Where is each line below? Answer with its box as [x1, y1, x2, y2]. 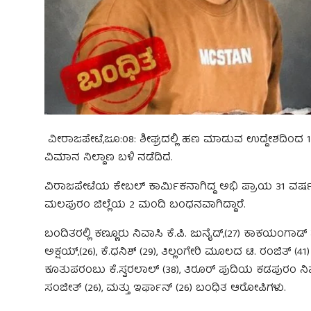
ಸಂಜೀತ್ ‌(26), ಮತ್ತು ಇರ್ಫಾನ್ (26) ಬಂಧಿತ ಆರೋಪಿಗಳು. [44, 279, 286, 298]
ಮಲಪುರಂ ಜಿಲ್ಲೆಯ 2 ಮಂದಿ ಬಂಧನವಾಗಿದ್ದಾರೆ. [44, 196, 249, 215]
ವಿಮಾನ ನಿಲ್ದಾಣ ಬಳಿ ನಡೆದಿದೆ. [44, 149, 173, 167]
